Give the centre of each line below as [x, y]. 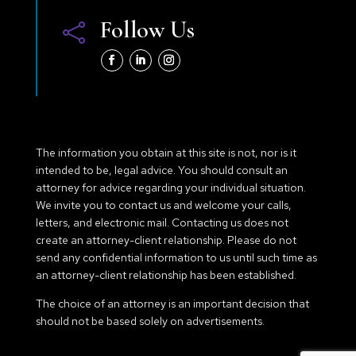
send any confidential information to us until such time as [176, 258]
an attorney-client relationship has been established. [166, 275]
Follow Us [147, 29]
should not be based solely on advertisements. [150, 321]
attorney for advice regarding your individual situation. [170, 188]
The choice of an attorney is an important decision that [172, 304]
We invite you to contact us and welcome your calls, [163, 205]
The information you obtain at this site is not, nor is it [166, 153]
